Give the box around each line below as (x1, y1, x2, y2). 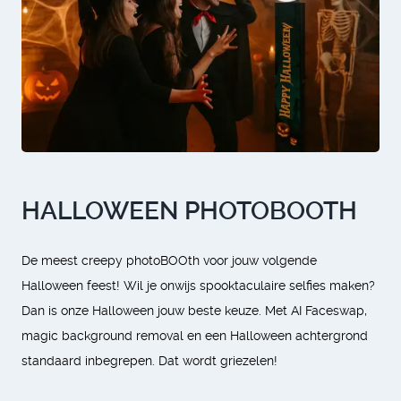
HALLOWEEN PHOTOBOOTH (21, 195, 357, 226)
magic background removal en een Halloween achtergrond (21, 328, 368, 343)
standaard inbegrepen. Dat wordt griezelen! (21, 353, 277, 368)
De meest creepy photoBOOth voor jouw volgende (21, 252, 317, 268)
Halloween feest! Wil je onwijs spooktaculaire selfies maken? (21, 277, 375, 293)
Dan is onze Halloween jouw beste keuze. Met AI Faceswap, (21, 303, 367, 318)
